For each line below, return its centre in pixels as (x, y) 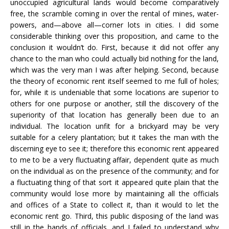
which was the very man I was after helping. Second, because (114, 70)
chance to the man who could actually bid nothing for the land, (114, 59)
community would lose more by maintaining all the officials (114, 193)
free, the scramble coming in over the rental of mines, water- (114, 14)
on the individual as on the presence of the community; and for (114, 171)
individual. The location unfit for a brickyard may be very (114, 126)
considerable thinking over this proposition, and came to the (114, 36)
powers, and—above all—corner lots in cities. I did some (114, 25)
